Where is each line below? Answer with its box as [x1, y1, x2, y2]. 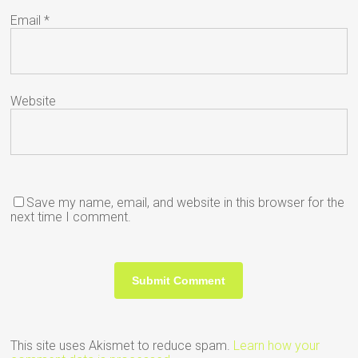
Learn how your [233, 337, 320, 353]
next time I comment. [10, 209, 132, 225]
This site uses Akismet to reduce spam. [10, 337, 234, 353]
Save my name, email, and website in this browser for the [26, 194, 345, 210]
